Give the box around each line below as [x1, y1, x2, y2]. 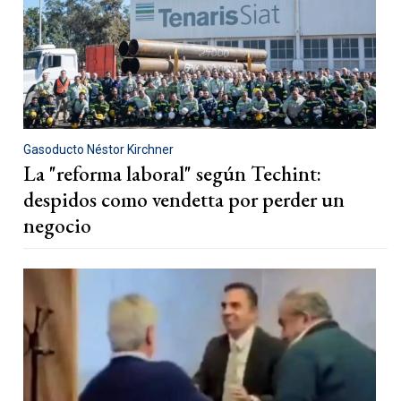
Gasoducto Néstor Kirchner [23, 142, 174, 158]
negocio [23, 212, 91, 240]
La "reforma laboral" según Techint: [23, 160, 321, 188]
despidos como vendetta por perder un [23, 186, 345, 214]
